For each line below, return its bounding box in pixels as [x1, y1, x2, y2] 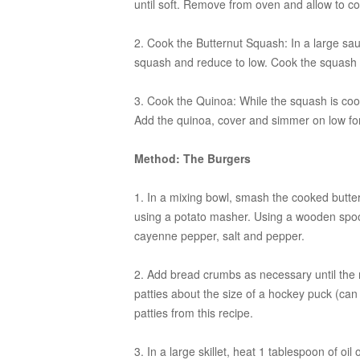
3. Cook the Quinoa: [134, 92, 239, 108]
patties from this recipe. [134, 305, 253, 321]
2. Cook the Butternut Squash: [134, 35, 288, 51]
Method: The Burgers [134, 150, 251, 166]
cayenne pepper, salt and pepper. [134, 227, 308, 243]
